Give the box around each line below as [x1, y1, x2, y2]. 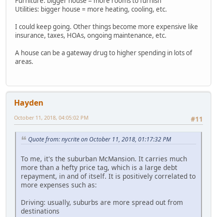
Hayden [14, 97, 44, 108]
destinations [21, 206, 60, 216]
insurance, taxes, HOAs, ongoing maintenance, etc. [15, 31, 167, 40]
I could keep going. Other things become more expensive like [15, 22, 198, 31]
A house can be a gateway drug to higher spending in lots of [15, 48, 192, 57]
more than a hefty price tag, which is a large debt [21, 163, 177, 172]
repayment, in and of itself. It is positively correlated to [21, 171, 196, 181]
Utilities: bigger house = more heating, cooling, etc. [15, 4, 167, 14]
